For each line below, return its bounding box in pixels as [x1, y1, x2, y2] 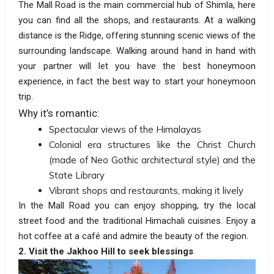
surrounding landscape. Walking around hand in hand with [18, 45, 256, 57]
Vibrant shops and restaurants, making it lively [49, 185, 243, 197]
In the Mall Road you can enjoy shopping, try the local [18, 200, 256, 212]
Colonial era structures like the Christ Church [49, 139, 256, 151]
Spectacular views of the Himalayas [49, 124, 201, 136]
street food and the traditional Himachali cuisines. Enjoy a [18, 215, 256, 227]
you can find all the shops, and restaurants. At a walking [18, 15, 256, 26]
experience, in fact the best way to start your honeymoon [18, 76, 256, 87]
